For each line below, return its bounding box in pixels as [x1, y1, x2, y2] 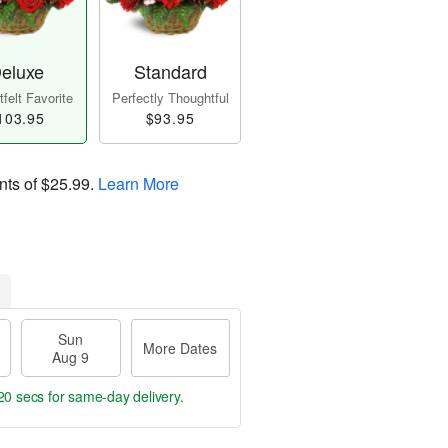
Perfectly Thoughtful [111, 88, 229, 108]
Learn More [98, 172, 179, 196]
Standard [133, 58, 207, 85]
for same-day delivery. [44, 386, 184, 407]
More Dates [143, 338, 218, 359]
